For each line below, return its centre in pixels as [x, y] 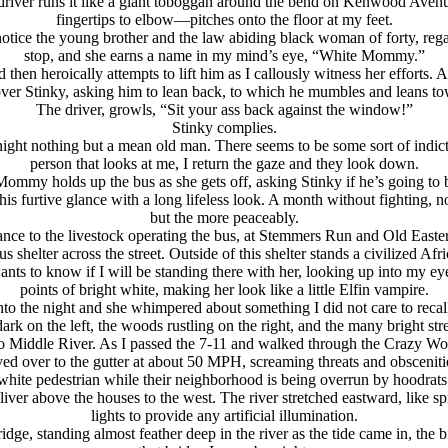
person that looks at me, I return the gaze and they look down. [224, 163]
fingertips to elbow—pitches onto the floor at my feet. [224, 19]
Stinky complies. [224, 127]
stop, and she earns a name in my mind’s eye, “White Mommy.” [224, 55]
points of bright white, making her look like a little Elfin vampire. [224, 289]
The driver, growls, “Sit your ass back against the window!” [224, 109]
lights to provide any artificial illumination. [224, 415]
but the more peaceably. [224, 217]
